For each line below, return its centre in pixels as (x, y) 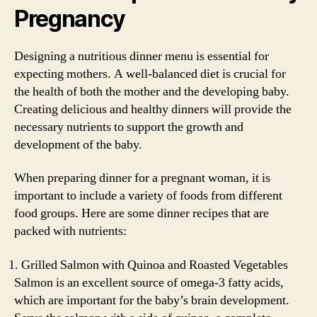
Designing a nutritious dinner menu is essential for (142, 56)
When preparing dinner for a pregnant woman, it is (142, 178)
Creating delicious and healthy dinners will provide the (153, 109)
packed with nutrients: (70, 231)
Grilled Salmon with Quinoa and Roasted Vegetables (155, 265)
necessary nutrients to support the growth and (129, 127)
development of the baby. (78, 144)
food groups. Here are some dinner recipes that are (142, 213)
